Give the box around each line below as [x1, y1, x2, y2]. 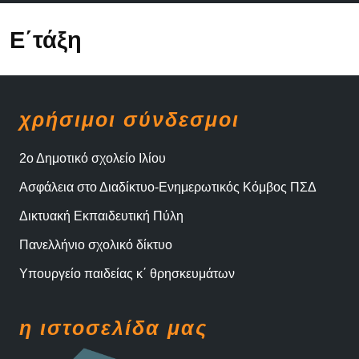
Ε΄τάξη [10, 26, 82, 53]
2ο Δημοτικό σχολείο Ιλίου [19, 151, 166, 166]
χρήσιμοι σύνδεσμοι [19, 108, 240, 131]
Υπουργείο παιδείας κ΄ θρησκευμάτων [19, 267, 235, 281]
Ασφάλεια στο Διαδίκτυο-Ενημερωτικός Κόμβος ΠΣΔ [19, 180, 317, 195]
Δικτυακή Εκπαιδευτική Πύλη [19, 209, 184, 224]
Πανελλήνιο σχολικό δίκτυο [19, 238, 172, 252]
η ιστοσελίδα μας [19, 317, 208, 340]
